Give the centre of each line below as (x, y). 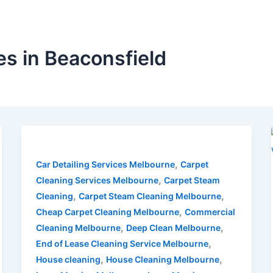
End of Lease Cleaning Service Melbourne (122, 243)
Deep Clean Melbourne (173, 227)
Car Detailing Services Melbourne (105, 164)
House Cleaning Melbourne (162, 259)
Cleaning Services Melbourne (97, 180)
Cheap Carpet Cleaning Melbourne (107, 211)
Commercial (210, 211)
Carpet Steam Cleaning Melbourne (150, 196)
